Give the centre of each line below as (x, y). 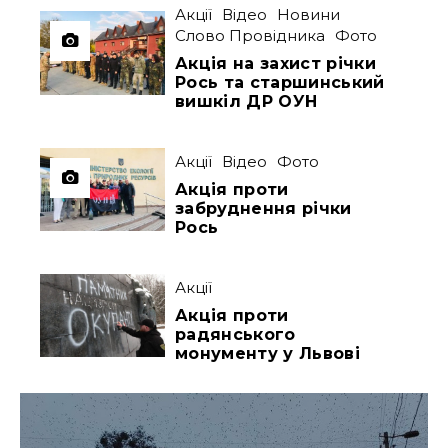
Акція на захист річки (275, 64)
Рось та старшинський (280, 83)
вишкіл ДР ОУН (246, 102)
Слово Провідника (250, 36)
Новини (309, 15)
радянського (235, 335)
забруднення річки (263, 209)
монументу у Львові (267, 354)
